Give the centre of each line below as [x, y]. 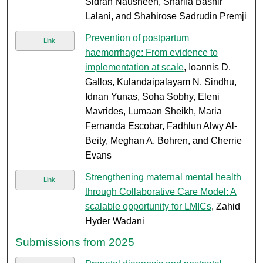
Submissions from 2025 [75, 242]
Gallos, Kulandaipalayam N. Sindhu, [161, 82]
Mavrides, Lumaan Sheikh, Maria [153, 112]
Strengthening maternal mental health [163, 177]
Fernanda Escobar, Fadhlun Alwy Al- [161, 126]
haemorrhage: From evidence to [151, 53]
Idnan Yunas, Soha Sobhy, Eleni [152, 97]
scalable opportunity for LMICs [148, 207]
